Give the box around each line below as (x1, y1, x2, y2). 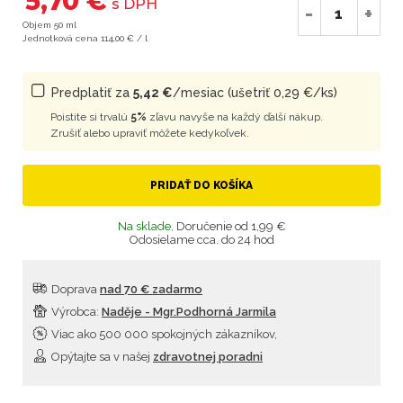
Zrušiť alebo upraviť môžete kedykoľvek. (50, 127, 249, 139)
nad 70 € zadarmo (100, 282, 202, 296)
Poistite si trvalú (50, 111, 130, 123)
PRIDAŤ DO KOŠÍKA (150, 179, 253, 192)
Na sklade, (117, 219, 176, 233)
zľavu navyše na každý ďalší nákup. (147, 111, 323, 123)
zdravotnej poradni (153, 350, 263, 363)
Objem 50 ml (22, 20, 76, 30)
